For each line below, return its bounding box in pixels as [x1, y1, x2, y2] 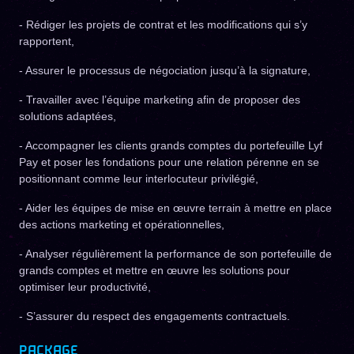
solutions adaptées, [19, 110, 116, 122]
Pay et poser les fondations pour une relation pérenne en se [19, 156, 319, 168]
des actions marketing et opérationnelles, [19, 218, 224, 231]
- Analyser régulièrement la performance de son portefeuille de [19, 247, 332, 260]
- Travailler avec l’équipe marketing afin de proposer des [19, 93, 300, 106]
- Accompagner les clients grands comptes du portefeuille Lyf [19, 139, 322, 152]
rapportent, [19, 35, 74, 47]
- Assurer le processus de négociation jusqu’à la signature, [19, 64, 311, 77]
